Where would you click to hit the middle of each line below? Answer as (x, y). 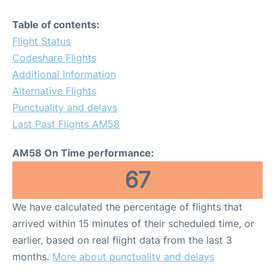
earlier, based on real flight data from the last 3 (122, 240)
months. (32, 257)
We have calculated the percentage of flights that (127, 207)
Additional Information (64, 74)
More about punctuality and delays (133, 257)
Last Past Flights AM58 (66, 124)
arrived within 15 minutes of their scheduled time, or (133, 223)
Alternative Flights (54, 91)
